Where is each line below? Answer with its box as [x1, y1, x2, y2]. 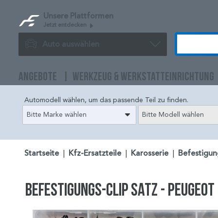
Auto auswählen [42, 39, 99, 49]
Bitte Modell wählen [142, 110, 204, 119]
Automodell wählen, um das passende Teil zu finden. [24, 96, 188, 105]
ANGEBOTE [18, 70, 57, 83]
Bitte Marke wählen [26, 110, 87, 119]
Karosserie [131, 148, 168, 159]
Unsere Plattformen [43, 11, 113, 21]
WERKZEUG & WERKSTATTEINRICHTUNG [73, 70, 214, 83]
